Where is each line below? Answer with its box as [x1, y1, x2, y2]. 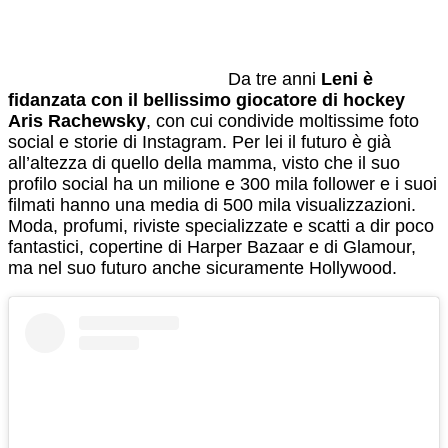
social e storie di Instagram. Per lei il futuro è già [8, 131, 391, 152]
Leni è [321, 68, 373, 89]
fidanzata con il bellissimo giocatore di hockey [8, 89, 405, 110]
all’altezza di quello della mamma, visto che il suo [8, 152, 400, 173]
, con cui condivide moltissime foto [146, 110, 419, 131]
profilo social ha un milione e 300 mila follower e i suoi [8, 173, 437, 194]
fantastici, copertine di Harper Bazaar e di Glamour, [8, 236, 416, 257]
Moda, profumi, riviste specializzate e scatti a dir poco [8, 215, 434, 236]
